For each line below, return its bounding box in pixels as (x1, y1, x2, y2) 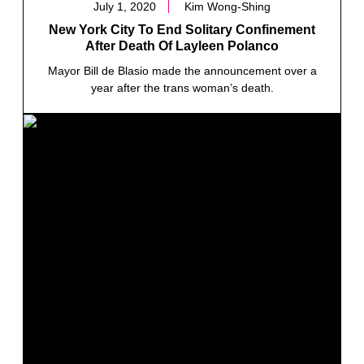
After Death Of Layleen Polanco (85, 38, 279, 53)
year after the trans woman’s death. (90, 80, 274, 94)
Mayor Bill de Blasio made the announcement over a (47, 63, 317, 77)
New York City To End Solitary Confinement (49, 22, 315, 37)
